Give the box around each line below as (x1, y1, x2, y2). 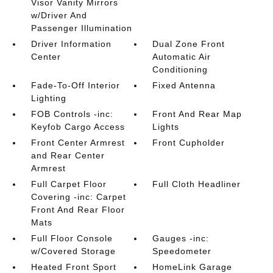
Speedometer (152, 246, 212, 256)
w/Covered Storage (30, 246, 116, 256)
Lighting (30, 93, 66, 103)
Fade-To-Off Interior (30, 80, 120, 90)
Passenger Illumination (30, 23, 132, 33)
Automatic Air (152, 52, 211, 62)
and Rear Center (30, 151, 105, 160)
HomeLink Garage (152, 262, 233, 272)
